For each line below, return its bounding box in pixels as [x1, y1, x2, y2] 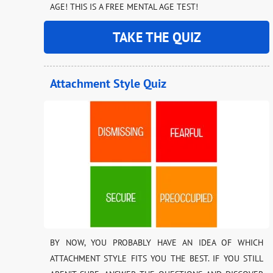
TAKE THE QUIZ [112, 29, 201, 46]
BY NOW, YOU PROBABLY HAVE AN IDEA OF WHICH [50, 237, 263, 249]
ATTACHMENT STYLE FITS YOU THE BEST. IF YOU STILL [50, 253, 263, 264]
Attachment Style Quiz [50, 76, 166, 92]
